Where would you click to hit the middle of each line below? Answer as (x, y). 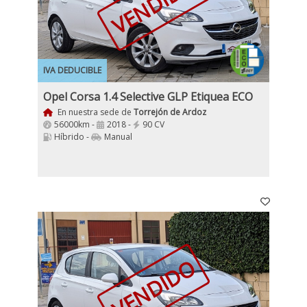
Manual (118, 137)
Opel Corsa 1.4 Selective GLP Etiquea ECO (148, 97)
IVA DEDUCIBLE (72, 70)
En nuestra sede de (94, 112)
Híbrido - (73, 137)
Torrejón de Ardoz (170, 112)
